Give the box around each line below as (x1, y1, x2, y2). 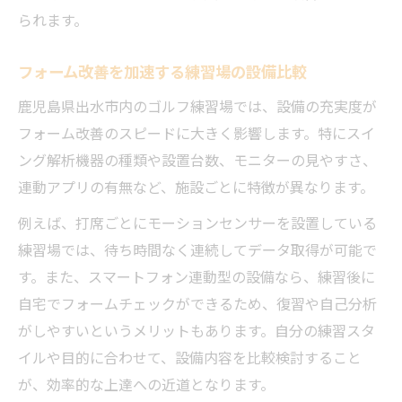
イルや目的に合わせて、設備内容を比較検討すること (18, 346, 362, 368)
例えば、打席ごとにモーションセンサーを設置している (18, 212, 377, 233)
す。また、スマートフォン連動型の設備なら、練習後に (18, 266, 375, 287)
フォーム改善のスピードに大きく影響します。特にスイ (18, 122, 375, 144)
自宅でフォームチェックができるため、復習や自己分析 (18, 293, 377, 314)
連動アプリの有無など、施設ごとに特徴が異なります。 (18, 176, 374, 197)
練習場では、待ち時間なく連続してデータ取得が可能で (18, 239, 377, 260)
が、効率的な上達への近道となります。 (18, 373, 275, 395)
